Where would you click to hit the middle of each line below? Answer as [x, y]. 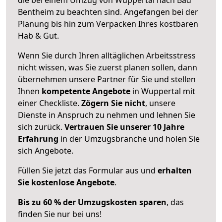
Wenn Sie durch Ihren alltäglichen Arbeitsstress [107, 55]
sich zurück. [41, 127]
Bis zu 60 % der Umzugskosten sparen [92, 202]
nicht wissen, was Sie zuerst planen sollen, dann [108, 67]
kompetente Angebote [86, 91]
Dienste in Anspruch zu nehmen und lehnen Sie [107, 115]
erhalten [175, 170]
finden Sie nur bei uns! [60, 214]
